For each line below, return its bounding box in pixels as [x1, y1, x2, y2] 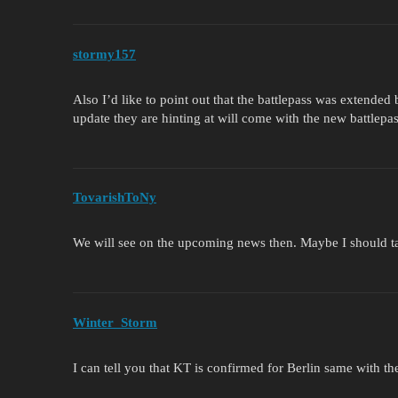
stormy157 [73, 46, 136, 61]
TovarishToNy [73, 190, 156, 205]
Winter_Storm [73, 314, 157, 330]
